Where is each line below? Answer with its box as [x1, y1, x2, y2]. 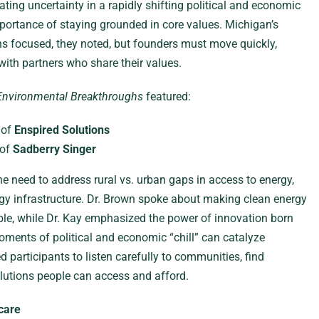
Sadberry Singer [12, 142, 96, 156]
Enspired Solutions [14, 123, 110, 137]
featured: [142, 90, 191, 103]
